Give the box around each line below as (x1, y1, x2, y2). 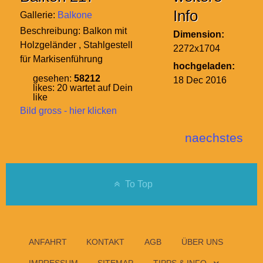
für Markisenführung (20, 53, 103, 64)
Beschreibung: (20, 25, 83, 36)
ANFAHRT (28, 237, 67, 247)
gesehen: (33, 73, 74, 83)
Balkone (58, 9, 92, 20)
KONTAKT (86, 237, 125, 247)
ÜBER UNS (181, 237, 223, 247)
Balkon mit (83, 25, 127, 36)
